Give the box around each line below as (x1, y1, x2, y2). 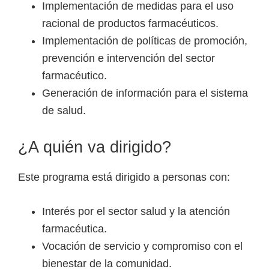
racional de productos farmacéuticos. (42, 17, 219, 29)
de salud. (42, 104, 86, 116)
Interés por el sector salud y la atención (42, 205, 230, 217)
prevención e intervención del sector (42, 52, 215, 64)
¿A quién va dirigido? (18, 138, 171, 156)
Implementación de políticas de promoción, (42, 34, 247, 47)
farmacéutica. (42, 222, 107, 235)
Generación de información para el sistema (42, 86, 248, 99)
